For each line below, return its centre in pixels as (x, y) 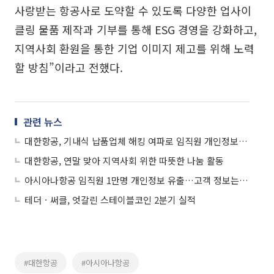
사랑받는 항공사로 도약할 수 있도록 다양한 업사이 (133, 10)
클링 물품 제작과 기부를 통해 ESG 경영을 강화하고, (136, 29)
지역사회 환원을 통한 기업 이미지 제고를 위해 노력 (135, 48)
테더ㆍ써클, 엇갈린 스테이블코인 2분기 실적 (110, 199)
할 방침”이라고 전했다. (69, 67)
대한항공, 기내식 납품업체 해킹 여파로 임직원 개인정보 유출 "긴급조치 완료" (243, 141)
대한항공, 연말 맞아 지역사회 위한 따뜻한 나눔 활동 (124, 160)
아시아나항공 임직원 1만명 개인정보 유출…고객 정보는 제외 (244, 180)
